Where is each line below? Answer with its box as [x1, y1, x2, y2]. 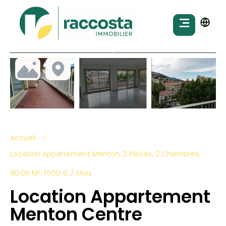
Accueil [10, 133, 36, 143]
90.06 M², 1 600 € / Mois [10, 168, 92, 179]
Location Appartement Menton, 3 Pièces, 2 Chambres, [10, 149, 200, 159]
